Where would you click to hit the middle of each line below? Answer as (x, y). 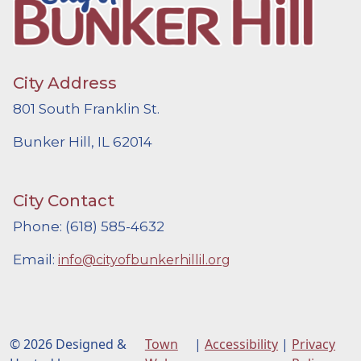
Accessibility (242, 344)
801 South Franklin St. (86, 108)
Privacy (314, 344)
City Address (65, 83)
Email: (35, 259)
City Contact (64, 200)
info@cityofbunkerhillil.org (144, 259)
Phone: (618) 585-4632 (89, 226)
